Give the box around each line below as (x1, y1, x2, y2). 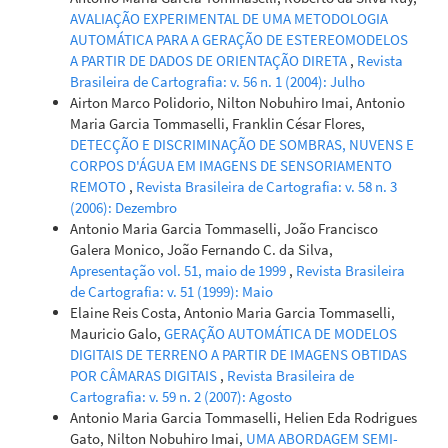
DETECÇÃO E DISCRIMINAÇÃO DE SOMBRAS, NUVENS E (70, 134, 414, 154)
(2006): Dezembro (70, 197, 177, 217)
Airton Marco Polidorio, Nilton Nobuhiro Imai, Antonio (70, 92, 405, 112)
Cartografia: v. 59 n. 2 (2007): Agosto (70, 386, 292, 406)
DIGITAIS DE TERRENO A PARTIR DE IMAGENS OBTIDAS (70, 344, 407, 364)
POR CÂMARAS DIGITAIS (70, 365, 220, 385)
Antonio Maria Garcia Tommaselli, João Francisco (70, 218, 378, 238)
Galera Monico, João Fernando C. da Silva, (70, 239, 333, 259)
